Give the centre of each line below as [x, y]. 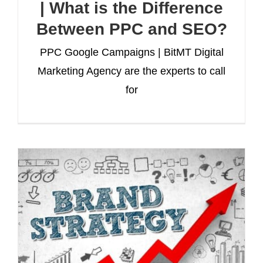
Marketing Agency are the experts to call [131, 71]
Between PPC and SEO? [131, 29]
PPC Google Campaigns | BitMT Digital [131, 52]
